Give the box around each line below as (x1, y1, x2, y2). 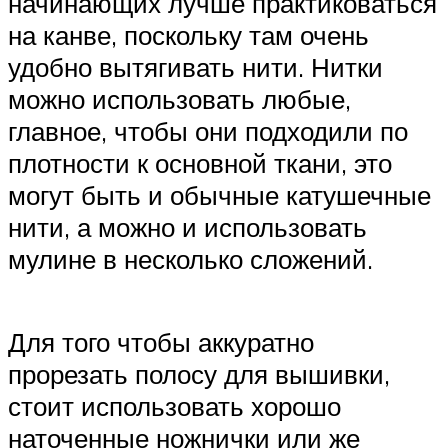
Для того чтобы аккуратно (8, 326, 314, 359)
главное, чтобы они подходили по (8, 114, 408, 147)
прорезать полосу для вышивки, (8, 358, 390, 391)
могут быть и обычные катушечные (8, 178, 431, 211)
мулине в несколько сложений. (8, 242, 373, 275)
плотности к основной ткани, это (8, 146, 392, 179)
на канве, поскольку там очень (8, 18, 369, 51)
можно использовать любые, (8, 82, 351, 115)
